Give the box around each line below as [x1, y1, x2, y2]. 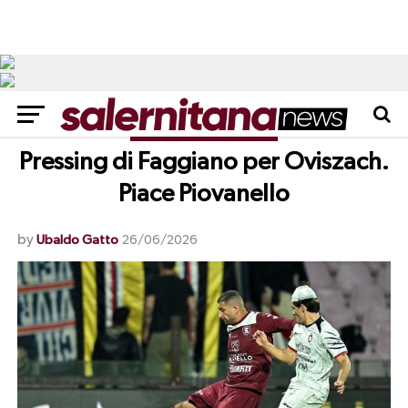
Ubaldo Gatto [36, 233, 118, 247]
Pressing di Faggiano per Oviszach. [18, 150, 389, 175]
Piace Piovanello [117, 182, 290, 207]
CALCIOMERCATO [148, 125, 260, 137]
